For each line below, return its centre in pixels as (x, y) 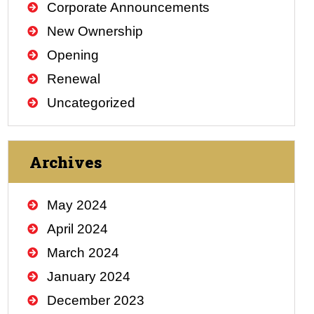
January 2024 (89, 276)
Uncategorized (91, 102)
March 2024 (83, 252)
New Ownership (95, 31)
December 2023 (96, 300)
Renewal (74, 78)
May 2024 (77, 205)
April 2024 (78, 228)
